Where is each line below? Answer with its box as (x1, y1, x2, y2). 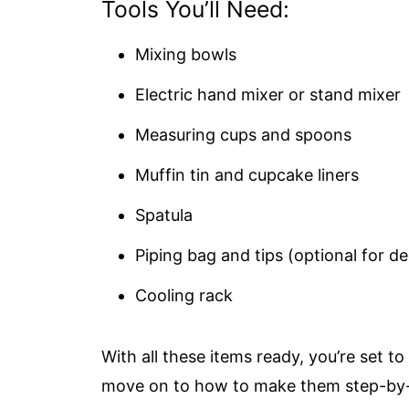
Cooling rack (135, 286, 233, 305)
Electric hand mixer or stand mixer (135, 85, 401, 104)
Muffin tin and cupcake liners (135, 165, 359, 184)
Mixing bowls (135, 45, 236, 64)
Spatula (135, 205, 193, 225)
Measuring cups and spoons (135, 125, 351, 144)
